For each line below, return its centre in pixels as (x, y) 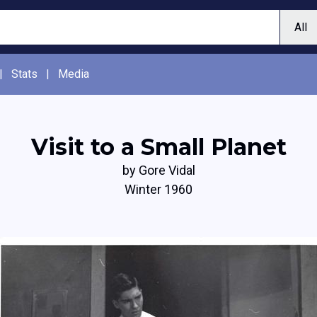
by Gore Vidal (158, 170)
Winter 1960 (158, 189)
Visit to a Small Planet (158, 147)
